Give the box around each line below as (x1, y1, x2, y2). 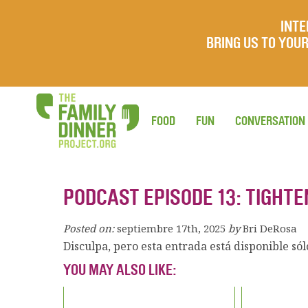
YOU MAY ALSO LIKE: (63, 261, 177, 279)
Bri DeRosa (243, 221, 297, 235)
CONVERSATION (235, 113, 305, 129)
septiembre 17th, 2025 (117, 221, 225, 235)
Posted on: (63, 221, 114, 235)
